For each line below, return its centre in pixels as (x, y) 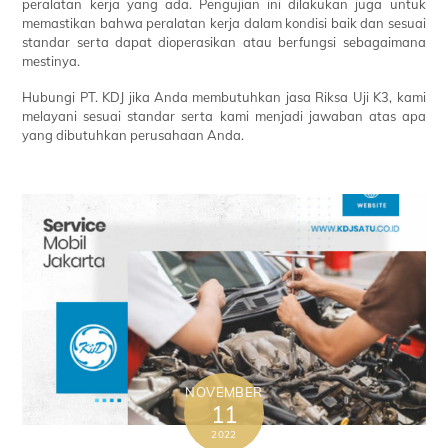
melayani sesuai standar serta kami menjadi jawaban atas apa (224, 115)
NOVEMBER (224, 392)
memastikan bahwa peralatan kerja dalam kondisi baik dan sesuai (224, 22)
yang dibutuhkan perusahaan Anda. (133, 134)
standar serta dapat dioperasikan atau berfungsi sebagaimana (224, 41)
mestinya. (51, 60)
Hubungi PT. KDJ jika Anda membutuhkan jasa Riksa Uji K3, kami (224, 96)
